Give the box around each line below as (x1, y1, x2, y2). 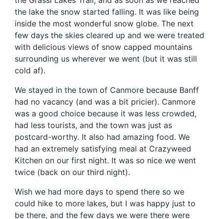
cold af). (15, 66, 45, 76)
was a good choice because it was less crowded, (15, 109, 197, 119)
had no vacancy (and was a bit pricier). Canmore (15, 97, 196, 107)
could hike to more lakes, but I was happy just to (15, 198, 196, 209)
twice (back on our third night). (15, 167, 130, 177)
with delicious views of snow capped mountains (15, 42, 192, 52)
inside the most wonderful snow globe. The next (15, 19, 194, 29)
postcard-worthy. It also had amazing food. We (15, 132, 190, 142)
